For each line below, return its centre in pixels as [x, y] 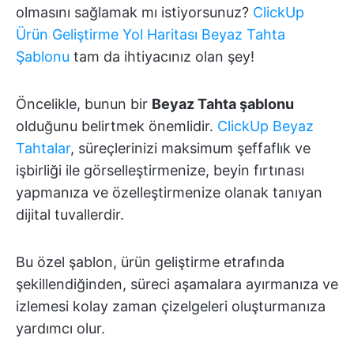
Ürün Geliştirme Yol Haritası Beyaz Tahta [151, 35]
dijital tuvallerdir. [70, 215]
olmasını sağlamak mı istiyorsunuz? [134, 13]
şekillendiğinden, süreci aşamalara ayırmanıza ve [177, 284]
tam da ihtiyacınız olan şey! [162, 57]
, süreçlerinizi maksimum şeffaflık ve [190, 149]
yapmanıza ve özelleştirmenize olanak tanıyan [169, 193]
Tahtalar [43, 149]
